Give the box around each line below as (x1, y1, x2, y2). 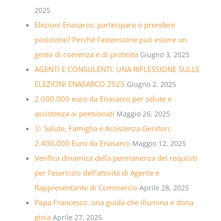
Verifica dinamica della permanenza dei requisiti (34, 153, 197, 163)
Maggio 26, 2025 (116, 109, 170, 119)
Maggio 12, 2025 (132, 139, 186, 148)
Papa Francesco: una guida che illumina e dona (34, 197, 193, 208)
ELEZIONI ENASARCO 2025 (34, 79, 125, 89)
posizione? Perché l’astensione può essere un (34, 35, 187, 45)
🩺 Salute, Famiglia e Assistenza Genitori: (34, 123, 172, 134)
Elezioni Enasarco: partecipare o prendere (34, 20, 175, 30)
